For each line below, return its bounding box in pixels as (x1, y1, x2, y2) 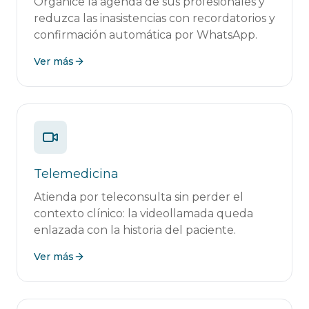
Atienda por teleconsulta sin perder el (34, 190, 243, 203)
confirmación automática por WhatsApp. (34, 28, 257, 41)
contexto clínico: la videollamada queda (34, 207, 253, 220)
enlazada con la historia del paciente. (34, 223, 236, 237)
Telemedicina (34, 166, 119, 181)
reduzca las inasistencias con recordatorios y (34, 12, 275, 25)
